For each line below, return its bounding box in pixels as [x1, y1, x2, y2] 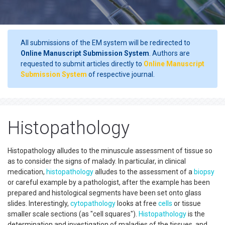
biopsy [194, 168, 214, 176]
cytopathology [70, 199, 116, 207]
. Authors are [149, 49, 190, 57]
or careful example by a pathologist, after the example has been [8, 178, 210, 186]
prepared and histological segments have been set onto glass [8, 189, 201, 197]
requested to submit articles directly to [21, 60, 144, 68]
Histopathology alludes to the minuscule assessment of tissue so [8, 147, 212, 155]
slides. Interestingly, [8, 199, 70, 207]
